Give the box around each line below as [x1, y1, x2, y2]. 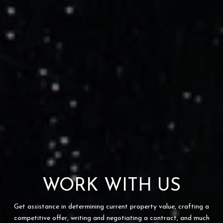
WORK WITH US [42, 177, 181, 195]
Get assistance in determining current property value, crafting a [14, 203, 209, 211]
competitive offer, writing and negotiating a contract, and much [13, 214, 210, 222]
